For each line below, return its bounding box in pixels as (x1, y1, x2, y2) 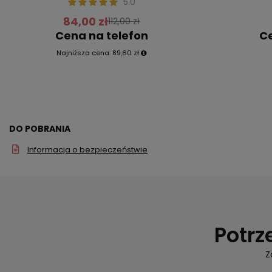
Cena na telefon (55, 27, 148, 43)
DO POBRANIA (9, 122, 70, 135)
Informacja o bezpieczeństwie (27, 143, 148, 155)
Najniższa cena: (56, 47, 113, 58)
